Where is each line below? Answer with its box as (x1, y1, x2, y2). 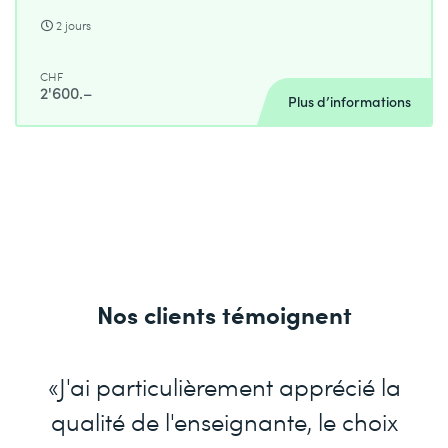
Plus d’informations (288, 92, 411, 112)
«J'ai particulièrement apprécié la (47, 370, 401, 403)
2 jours (56, 17, 92, 35)
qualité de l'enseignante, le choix (50, 405, 398, 438)
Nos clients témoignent (96, 297, 352, 331)
